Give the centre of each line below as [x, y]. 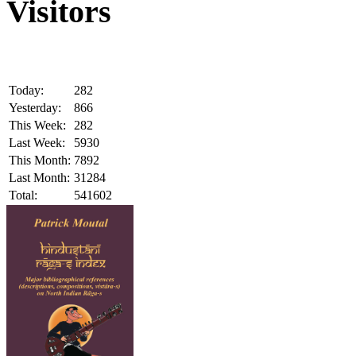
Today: [26, 90]
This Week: [37, 125]
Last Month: [39, 177]
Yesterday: [35, 107]
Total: [23, 195]
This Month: [40, 160]
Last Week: [37, 142]
